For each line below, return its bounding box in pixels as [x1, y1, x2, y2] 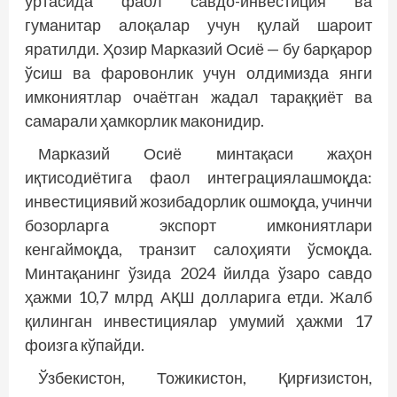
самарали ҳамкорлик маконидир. [25, 111, 264, 130]
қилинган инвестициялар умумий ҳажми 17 [25, 311, 372, 331]
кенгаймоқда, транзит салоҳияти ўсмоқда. [25, 239, 372, 259]
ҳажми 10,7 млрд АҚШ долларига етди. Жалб [25, 287, 372, 307]
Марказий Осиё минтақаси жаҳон [38, 144, 372, 163]
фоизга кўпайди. [25, 335, 144, 354]
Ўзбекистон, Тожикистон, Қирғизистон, [38, 368, 372, 387]
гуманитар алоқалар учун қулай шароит [25, 15, 372, 35]
